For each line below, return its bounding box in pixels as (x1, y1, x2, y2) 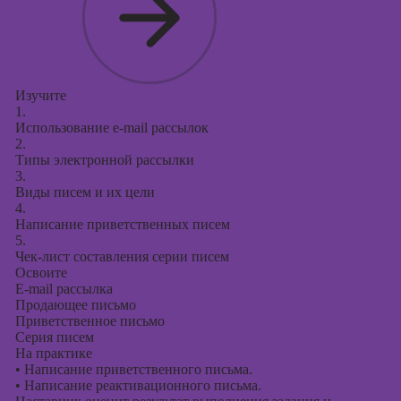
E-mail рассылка (14, 281, 113, 296)
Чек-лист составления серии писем (14, 249, 229, 264)
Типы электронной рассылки (14, 152, 194, 167)
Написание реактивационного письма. (20, 378, 261, 393)
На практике (14, 346, 92, 361)
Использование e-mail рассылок (14, 120, 209, 135)
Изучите (14, 88, 66, 103)
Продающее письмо (14, 297, 136, 312)
